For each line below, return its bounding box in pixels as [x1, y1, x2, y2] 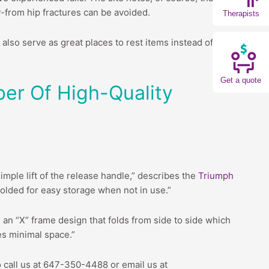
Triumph [198, 169, 234, 181]
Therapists [222, 8, 259, 18]
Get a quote [220, 75, 261, 85]
